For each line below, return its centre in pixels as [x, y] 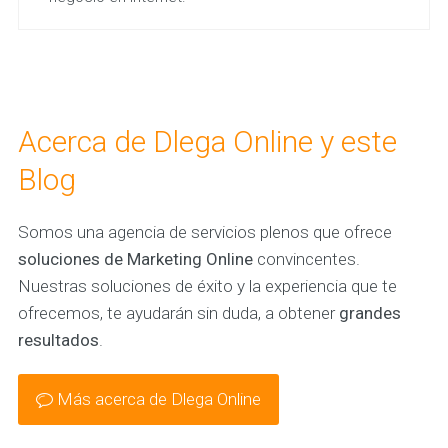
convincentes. [306, 259]
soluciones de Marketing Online [135, 259]
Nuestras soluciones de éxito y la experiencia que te [207, 286]
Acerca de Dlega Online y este [207, 142]
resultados [58, 340]
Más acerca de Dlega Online [158, 399]
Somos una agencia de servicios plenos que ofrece [204, 232]
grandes [369, 313]
